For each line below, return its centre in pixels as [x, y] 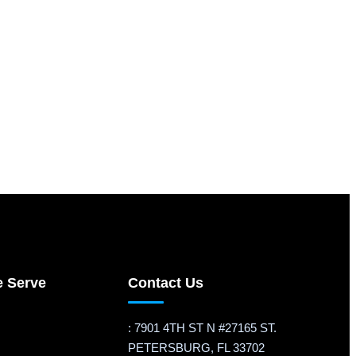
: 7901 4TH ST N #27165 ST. [203, 328]
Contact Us [166, 283]
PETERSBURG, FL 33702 [197, 348]
